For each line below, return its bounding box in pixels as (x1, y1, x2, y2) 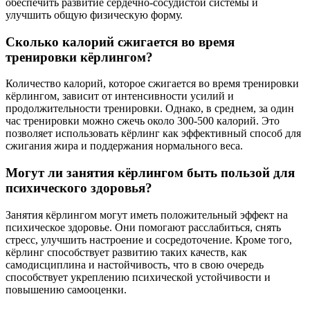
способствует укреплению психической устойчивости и (6, 271, 271, 283)
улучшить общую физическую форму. (6, 8, 183, 21)
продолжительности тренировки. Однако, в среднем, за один (6, 102, 294, 115)
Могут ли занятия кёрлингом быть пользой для (6, 165, 295, 180)
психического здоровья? (6, 180, 152, 195)
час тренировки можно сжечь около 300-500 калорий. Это (6, 115, 280, 127)
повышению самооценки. (6, 283, 127, 295)
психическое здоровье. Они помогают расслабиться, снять (6, 221, 281, 233)
